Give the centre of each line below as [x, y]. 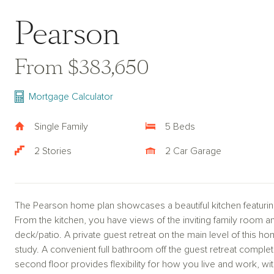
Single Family [61, 127]
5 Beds [180, 127]
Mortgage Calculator [71, 97]
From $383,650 [82, 67]
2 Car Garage [193, 151]
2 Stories [53, 151]
